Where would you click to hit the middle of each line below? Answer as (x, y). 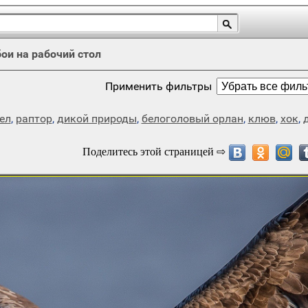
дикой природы (97, 119)
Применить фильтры (158, 86)
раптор (34, 119)
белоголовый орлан (192, 119)
